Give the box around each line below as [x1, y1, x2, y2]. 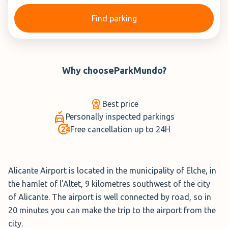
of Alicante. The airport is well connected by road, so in [8, 192, 211, 202]
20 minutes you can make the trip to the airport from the [8, 205, 216, 215]
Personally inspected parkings [66, 111, 175, 121]
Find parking [91, 14, 137, 23]
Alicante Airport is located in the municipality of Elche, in [8, 165, 216, 175]
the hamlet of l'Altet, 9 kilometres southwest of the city [8, 179, 210, 188]
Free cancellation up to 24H [70, 124, 170, 134]
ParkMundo [113, 65, 162, 75]
